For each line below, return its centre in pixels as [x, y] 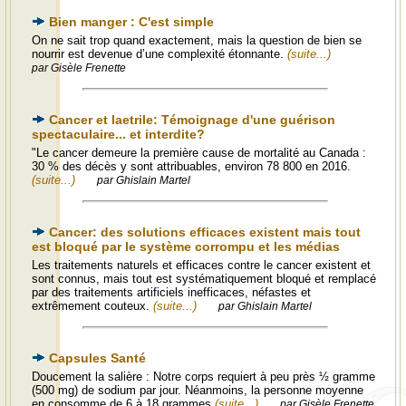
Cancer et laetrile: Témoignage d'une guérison [192, 120]
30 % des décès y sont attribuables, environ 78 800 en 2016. [191, 166]
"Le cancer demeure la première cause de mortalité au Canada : [199, 153]
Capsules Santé [97, 358]
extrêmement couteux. [92, 306]
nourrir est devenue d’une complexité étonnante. [159, 54]
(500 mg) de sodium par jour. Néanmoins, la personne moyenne [198, 390]
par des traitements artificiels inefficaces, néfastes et [171, 292]
